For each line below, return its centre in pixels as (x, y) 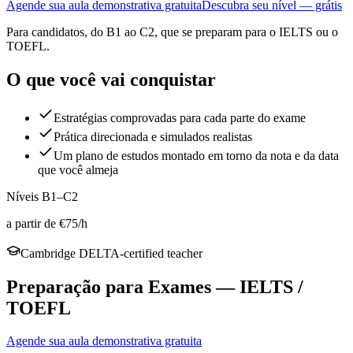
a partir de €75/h (47, 223)
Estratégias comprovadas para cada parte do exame (180, 117)
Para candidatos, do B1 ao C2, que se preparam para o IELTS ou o (172, 32)
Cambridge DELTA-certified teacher (111, 253)
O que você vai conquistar (111, 79)
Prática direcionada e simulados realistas (153, 136)
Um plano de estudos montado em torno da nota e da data (196, 155)
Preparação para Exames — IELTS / (155, 286)
